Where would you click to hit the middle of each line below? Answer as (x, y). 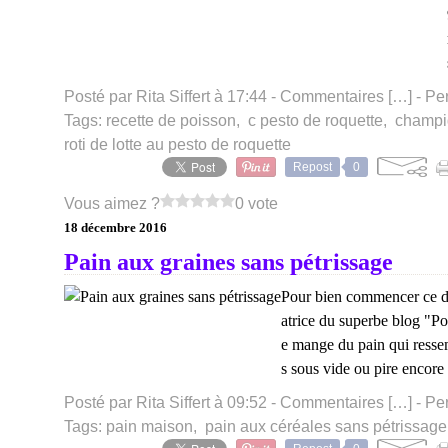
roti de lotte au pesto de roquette (177, 144)
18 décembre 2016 (115, 227)
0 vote (256, 203)
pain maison (149, 426)
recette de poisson (171, 120)
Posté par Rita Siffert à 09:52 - (172, 402)
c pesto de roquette (315, 120)
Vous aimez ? (112, 203)
